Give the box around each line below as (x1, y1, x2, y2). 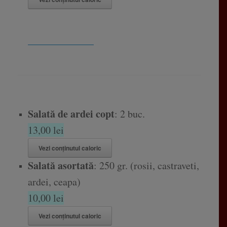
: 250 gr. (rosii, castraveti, (93, 159, 199, 173)
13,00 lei (27, 123, 64, 137)
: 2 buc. (114, 107, 145, 121)
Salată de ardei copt (27, 106, 115, 122)
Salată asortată (27, 158, 94, 173)
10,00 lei (27, 191, 64, 205)
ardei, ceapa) (27, 175, 81, 189)
